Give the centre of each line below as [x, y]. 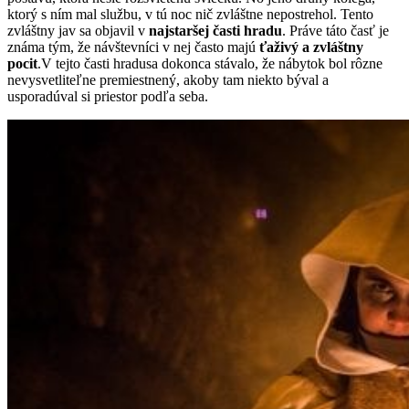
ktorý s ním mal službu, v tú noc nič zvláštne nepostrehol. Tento [190, 14]
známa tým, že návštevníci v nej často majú [133, 47]
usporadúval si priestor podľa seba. [108, 96]
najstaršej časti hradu [215, 30]
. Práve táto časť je [336, 30]
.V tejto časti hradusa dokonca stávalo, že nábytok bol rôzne [210, 63]
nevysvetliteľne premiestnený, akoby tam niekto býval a [168, 79]
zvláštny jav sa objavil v [78, 30]
